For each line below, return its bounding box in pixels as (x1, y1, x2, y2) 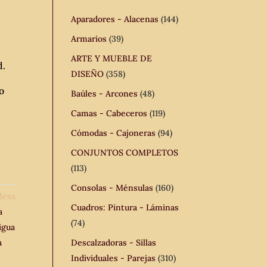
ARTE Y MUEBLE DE (71, 53, 153, 64)
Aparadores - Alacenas (71, 14, 159, 24)
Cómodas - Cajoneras (71, 128, 156, 138)
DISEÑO (71, 69, 104, 79)
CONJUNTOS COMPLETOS (71, 147, 179, 158)
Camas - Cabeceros (71, 108, 148, 119)
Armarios (71, 33, 107, 44)
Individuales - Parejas (71, 253, 156, 263)
